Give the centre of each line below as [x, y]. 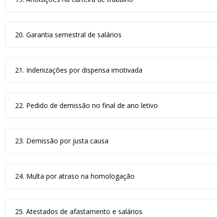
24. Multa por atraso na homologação [75, 176]
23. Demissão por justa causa [62, 141]
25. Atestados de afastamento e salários [79, 211]
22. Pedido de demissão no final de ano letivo [86, 105]
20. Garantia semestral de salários [68, 35]
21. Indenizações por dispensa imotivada [79, 70]
